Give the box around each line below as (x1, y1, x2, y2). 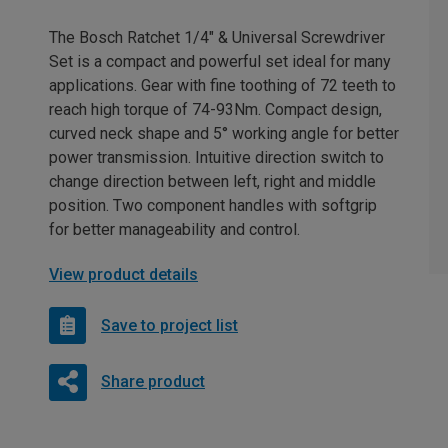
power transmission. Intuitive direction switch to (49, 148, 384, 168)
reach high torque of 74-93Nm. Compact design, (49, 100, 382, 120)
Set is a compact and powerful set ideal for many (49, 52, 391, 72)
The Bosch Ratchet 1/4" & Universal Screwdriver (49, 28, 385, 48)
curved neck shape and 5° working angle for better (49, 124, 399, 144)
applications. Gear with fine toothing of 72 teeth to (49, 76, 396, 96)
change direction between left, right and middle (49, 172, 376, 192)
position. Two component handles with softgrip (49, 196, 377, 216)
